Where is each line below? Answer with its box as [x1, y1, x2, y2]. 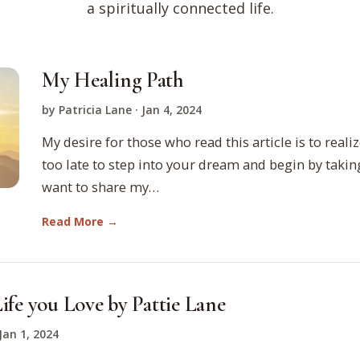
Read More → [42, 214, 118, 230]
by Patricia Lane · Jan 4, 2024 [42, 102, 202, 118]
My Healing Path [42, 67, 184, 94]
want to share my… [42, 178, 159, 197]
